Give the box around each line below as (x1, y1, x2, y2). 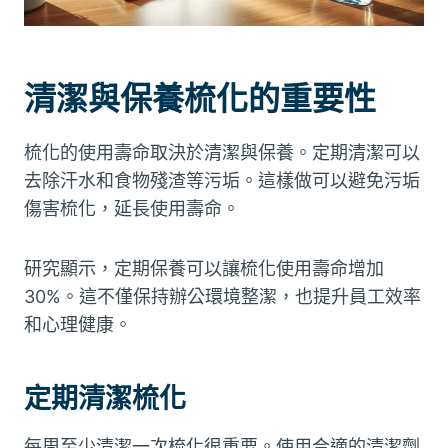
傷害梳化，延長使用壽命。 (24, 197, 240, 219)
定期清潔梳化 (24, 382, 186, 416)
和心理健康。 (24, 313, 132, 335)
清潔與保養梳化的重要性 (24, 78, 376, 118)
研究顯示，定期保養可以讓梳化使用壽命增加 (24, 257, 384, 279)
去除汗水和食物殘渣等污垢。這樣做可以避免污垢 (24, 169, 420, 191)
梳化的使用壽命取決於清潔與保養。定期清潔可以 (24, 141, 420, 163)
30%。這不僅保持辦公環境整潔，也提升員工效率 (24, 285, 421, 307)
